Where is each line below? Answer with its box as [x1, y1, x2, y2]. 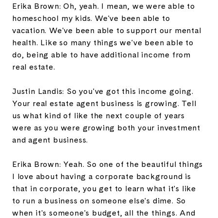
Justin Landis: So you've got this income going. [12, 86, 194, 96]
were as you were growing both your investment [12, 122, 200, 133]
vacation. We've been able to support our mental [12, 25, 201, 36]
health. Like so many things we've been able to [12, 37, 194, 48]
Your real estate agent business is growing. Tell [12, 98, 197, 109]
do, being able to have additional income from [12, 49, 191, 60]
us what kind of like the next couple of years [12, 110, 185, 121]
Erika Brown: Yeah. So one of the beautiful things [12, 159, 203, 169]
